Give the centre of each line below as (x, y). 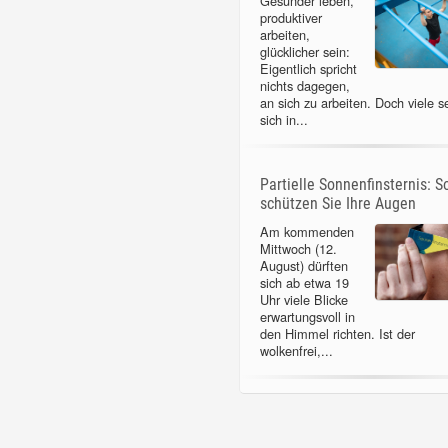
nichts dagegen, (304, 85)
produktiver (290, 17)
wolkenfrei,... (296, 350)
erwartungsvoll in (307, 316)
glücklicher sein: (304, 51)
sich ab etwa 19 (304, 282)
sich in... (283, 119)
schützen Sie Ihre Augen (337, 203)
